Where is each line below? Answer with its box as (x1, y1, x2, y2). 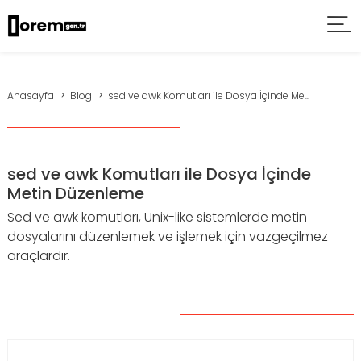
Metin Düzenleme (7, 182, 144, 205)
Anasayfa (7, 89, 54, 102)
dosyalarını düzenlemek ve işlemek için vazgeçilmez (7, 227, 328, 246)
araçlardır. (7, 247, 70, 265)
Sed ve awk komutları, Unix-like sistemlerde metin (7, 208, 307, 226)
